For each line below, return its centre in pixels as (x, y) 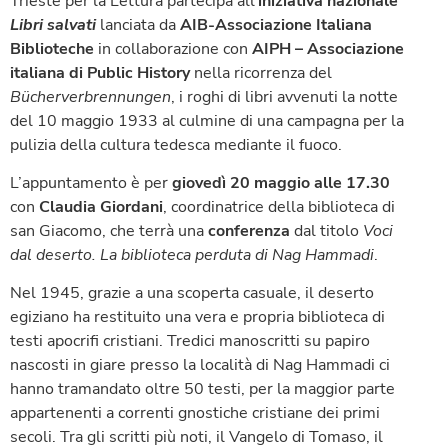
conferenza (249, 230)
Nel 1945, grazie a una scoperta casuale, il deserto (192, 293)
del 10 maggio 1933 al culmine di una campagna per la (207, 120)
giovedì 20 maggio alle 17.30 (281, 182)
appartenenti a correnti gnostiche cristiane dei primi (195, 413)
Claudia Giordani (101, 206)
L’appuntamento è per (91, 182)
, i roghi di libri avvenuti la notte (284, 96)
